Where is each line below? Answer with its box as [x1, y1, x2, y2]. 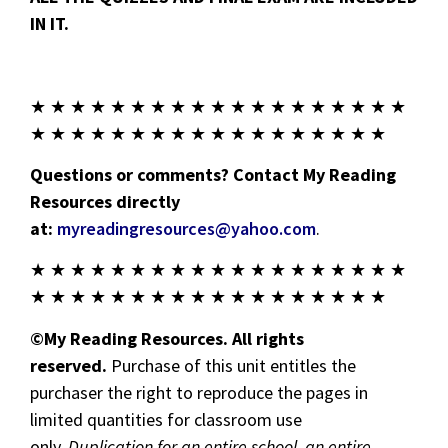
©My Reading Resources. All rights [30, 326, 304, 350]
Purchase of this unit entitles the [107, 353, 356, 377]
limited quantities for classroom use [30, 407, 302, 431]
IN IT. [30, 11, 69, 35]
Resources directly [30, 190, 180, 214]
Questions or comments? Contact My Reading [30, 163, 396, 187]
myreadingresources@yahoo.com [57, 217, 316, 241]
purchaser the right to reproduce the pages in [30, 380, 368, 404]
